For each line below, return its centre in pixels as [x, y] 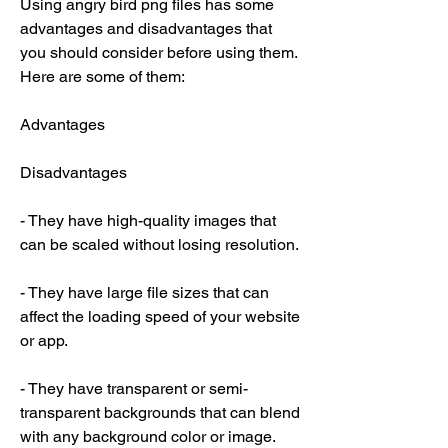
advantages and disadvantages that [146, 28]
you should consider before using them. [158, 52]
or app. [44, 340]
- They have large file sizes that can [144, 292]
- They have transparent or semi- [134, 388]
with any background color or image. [148, 436]
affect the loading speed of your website [160, 316]
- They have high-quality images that [148, 220]
